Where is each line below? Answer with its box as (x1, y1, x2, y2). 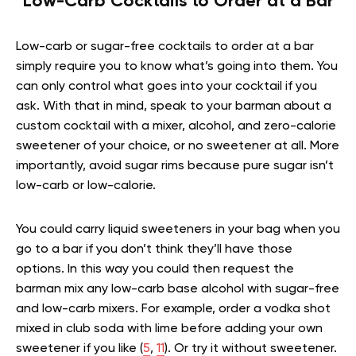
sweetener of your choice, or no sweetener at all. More (16, 139, 339, 153)
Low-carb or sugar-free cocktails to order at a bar (16, 40, 314, 53)
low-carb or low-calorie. (16, 179, 159, 192)
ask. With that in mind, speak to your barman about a (16, 99, 331, 113)
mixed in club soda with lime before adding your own (16, 322, 323, 335)
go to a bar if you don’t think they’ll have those (16, 242, 292, 256)
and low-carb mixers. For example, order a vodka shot (16, 302, 331, 315)
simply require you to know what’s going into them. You (16, 60, 338, 73)
